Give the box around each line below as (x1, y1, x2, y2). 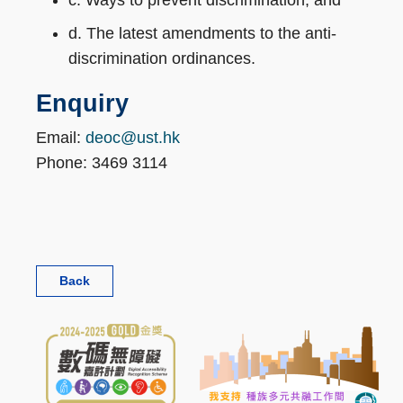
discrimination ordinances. (68, 49, 255, 68)
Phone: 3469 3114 (36, 154, 172, 173)
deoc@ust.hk (85, 129, 180, 148)
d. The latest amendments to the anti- (68, 24, 336, 43)
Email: (36, 129, 85, 148)
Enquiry (36, 90, 129, 118)
